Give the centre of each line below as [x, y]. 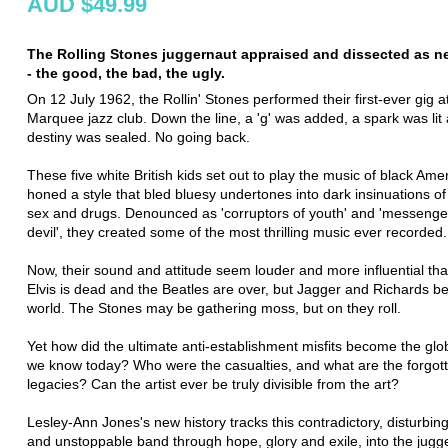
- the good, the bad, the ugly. [126, 72]
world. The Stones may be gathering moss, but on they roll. [214, 307]
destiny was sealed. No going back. [138, 136]
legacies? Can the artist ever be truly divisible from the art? [213, 383]
